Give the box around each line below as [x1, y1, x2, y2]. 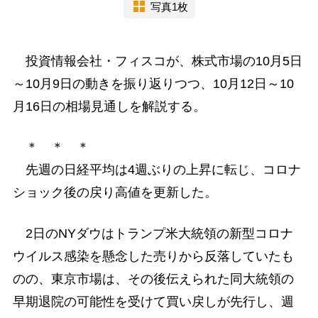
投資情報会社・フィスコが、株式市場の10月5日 [12, 54, 302, 69]
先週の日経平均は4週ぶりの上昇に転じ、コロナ [12, 163, 301, 177]
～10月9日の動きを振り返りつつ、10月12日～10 [12, 77, 294, 92]
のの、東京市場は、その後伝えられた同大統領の [12, 271, 294, 286]
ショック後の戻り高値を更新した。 [12, 185, 217, 200]
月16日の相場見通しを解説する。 [12, 99, 206, 114]
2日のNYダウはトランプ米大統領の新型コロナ [12, 226, 293, 241]
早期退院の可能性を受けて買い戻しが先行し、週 [12, 294, 294, 309]
